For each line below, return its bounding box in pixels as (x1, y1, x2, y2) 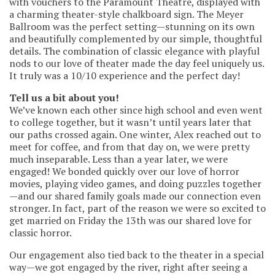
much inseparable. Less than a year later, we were (9, 152, 228, 166)
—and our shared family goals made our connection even (9, 188, 261, 203)
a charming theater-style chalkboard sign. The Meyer (9, 7, 244, 21)
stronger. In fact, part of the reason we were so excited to (9, 201, 266, 215)
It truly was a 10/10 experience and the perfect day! (9, 68, 240, 82)
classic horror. (9, 225, 72, 239)
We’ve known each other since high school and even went (9, 103, 263, 117)
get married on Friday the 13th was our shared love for (9, 213, 252, 227)
